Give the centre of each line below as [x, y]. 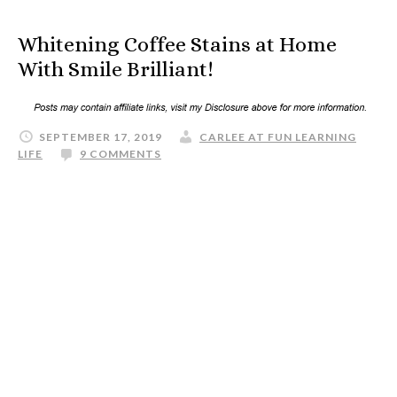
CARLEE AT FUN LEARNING [278, 137]
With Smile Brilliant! [116, 69]
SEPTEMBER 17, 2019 [101, 137]
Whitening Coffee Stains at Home [177, 44]
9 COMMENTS [121, 154]
